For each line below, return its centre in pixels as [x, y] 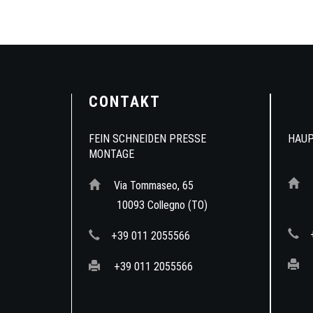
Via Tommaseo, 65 [152, 185]
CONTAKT [125, 102]
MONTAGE [111, 154]
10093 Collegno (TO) [154, 205]
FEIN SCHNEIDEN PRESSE [147, 139]
